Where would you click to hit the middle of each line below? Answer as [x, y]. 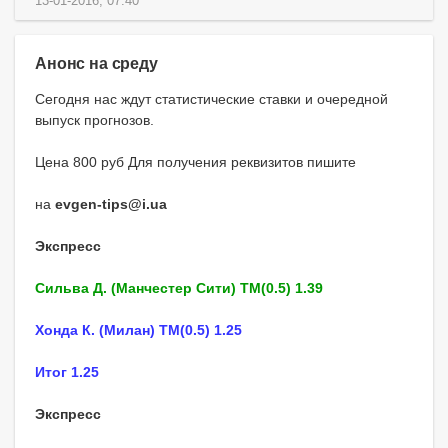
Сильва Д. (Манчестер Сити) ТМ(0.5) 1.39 [179, 287]
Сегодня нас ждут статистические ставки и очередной [211, 98]
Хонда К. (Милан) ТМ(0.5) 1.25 [138, 329]
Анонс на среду [96, 62]
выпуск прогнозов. [94, 119]
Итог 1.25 [67, 371]
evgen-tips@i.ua [111, 203]
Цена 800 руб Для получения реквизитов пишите [195, 161]
